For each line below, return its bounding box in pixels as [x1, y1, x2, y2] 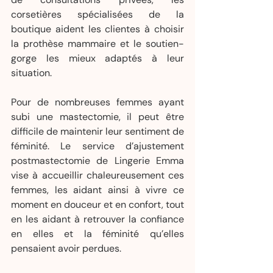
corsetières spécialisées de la [11, 8, 184, 21]
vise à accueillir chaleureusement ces [11, 169, 184, 182]
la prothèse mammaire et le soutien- [11, 37, 184, 50]
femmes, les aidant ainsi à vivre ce [11, 183, 184, 196]
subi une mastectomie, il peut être [11, 110, 184, 123]
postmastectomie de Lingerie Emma [11, 154, 184, 167]
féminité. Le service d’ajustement [11, 140, 184, 152]
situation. [11, 66, 52, 79]
